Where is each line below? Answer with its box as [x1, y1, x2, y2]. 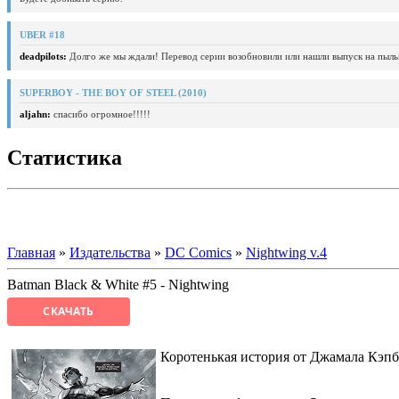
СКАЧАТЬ [43, 304, 94, 320]
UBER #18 [20, 28, 65, 40]
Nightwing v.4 [246, 244, 327, 260]
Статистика [7, 145, 122, 169]
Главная [7, 244, 55, 260]
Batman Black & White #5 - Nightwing [7, 276, 229, 292]
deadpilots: [20, 50, 67, 61]
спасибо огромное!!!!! [51, 108, 151, 119]
